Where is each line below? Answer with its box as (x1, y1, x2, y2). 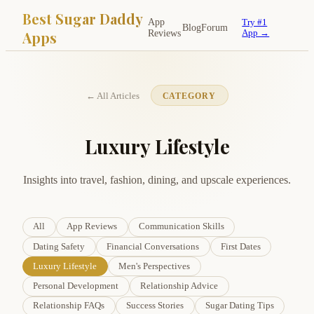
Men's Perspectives (118, 261, 191, 271)
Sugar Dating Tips (205, 301, 274, 311)
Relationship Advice (140, 280, 219, 291)
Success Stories (126, 301, 184, 311)
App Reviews (67, 221, 118, 232)
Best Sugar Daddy (22, 9, 143, 28)
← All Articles (86, 90, 139, 101)
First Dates (220, 241, 261, 252)
